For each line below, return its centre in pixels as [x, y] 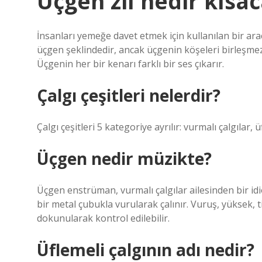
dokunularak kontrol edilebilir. [103, 218]
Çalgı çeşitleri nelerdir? [129, 95]
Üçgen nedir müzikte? [124, 158]
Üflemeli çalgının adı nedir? [146, 250]
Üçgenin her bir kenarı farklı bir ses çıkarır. [130, 64]
